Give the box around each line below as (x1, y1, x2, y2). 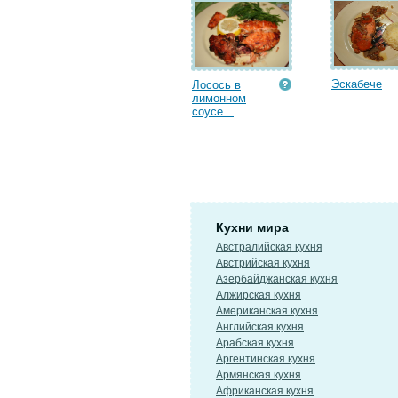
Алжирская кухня (216, 289, 301, 301)
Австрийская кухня (216, 257, 310, 269)
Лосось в (192, 78, 241, 92)
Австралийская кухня (216, 241, 322, 253)
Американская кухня (216, 305, 318, 317)
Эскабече (331, 77, 382, 91)
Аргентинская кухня (216, 353, 315, 365)
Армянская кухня (216, 369, 301, 381)
